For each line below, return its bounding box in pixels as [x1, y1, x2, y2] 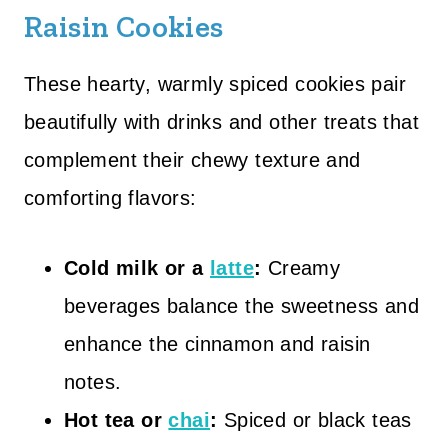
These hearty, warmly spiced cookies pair [24, 73, 406, 95]
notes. [64, 371, 122, 393]
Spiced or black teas [217, 409, 412, 431]
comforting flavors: [24, 187, 197, 209]
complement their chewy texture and [24, 149, 361, 171]
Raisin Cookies [24, 9, 224, 45]
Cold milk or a [64, 257, 210, 279]
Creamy [261, 257, 341, 279]
